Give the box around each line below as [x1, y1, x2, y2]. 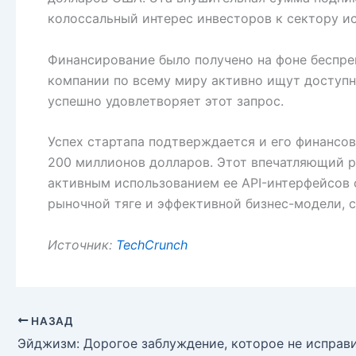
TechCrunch [116, 236, 188, 253]
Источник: [48, 236, 116, 253]
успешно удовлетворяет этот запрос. [48, 92, 284, 109]
